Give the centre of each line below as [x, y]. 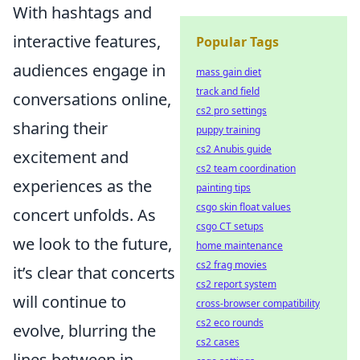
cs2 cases [218, 342]
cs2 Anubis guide [234, 149]
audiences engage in [89, 70]
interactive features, [87, 41]
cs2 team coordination [246, 168]
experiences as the [82, 186]
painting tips [223, 188]
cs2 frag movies [231, 265]
